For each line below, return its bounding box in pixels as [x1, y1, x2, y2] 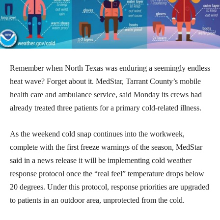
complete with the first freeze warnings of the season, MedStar [10, 143, 202, 152]
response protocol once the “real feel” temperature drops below [10, 169, 204, 178]
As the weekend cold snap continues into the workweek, [10, 130, 185, 138]
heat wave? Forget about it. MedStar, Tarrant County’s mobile [10, 77, 201, 86]
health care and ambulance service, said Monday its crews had [10, 90, 202, 99]
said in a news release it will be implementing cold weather [10, 156, 192, 165]
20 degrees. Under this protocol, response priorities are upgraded [10, 183, 209, 192]
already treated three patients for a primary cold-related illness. [10, 104, 201, 112]
